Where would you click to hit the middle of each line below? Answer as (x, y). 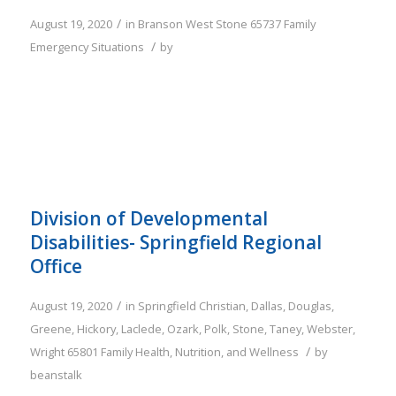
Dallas (267, 306)
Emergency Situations (87, 47)
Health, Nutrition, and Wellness (217, 352)
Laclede (141, 329)
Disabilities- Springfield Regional (175, 243)
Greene (50, 329)
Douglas (309, 306)
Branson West (175, 24)
